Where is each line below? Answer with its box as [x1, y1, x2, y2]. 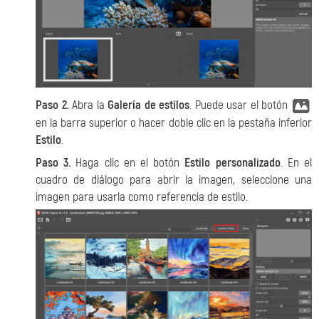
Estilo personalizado [184, 155, 281, 170]
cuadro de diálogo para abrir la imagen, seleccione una [36, 172, 312, 187]
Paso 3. [36, 155, 71, 170]
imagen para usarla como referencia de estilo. [36, 189, 248, 204]
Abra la [68, 98, 108, 113]
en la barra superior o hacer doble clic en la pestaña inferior [36, 115, 312, 130]
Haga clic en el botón [70, 155, 185, 170]
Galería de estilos [108, 98, 190, 113]
